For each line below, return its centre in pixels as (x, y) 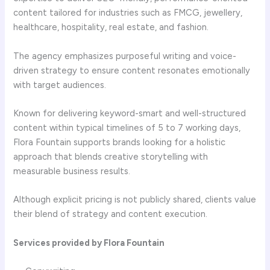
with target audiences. (60, 85)
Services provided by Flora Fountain (89, 243)
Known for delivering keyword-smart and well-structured (130, 113)
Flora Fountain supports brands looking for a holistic (120, 142)
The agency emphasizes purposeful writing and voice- (125, 56)
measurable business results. (73, 171)
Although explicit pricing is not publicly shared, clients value (135, 200)
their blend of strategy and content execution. (111, 214)
